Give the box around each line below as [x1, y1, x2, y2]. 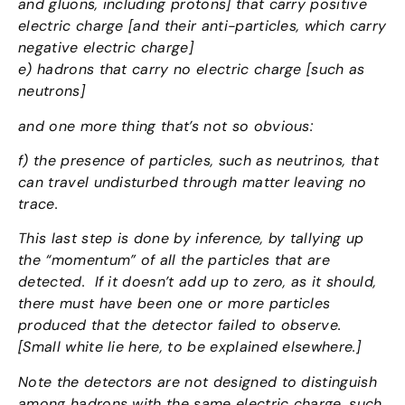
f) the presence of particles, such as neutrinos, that [18, 151, 379, 171]
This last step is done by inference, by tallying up [18, 229, 364, 249]
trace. [18, 194, 58, 214]
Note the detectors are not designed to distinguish [18, 372, 378, 391]
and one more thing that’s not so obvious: [18, 116, 314, 136]
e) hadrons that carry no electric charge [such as [18, 60, 365, 80]
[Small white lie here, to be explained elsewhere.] [18, 337, 362, 357]
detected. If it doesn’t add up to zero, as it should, [18, 272, 377, 292]
